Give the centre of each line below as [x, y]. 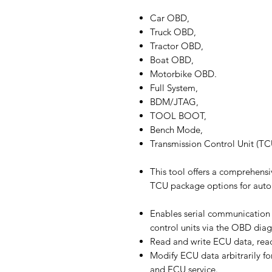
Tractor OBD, [177, 46]
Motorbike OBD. [183, 74]
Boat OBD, [172, 60]
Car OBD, [170, 18]
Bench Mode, [176, 130]
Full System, [174, 88]
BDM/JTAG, [174, 102]
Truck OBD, [173, 32]
